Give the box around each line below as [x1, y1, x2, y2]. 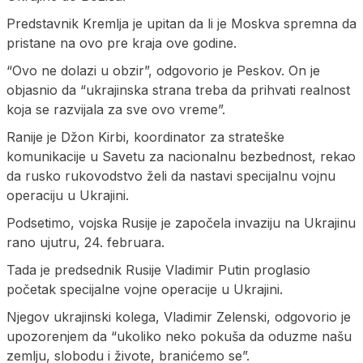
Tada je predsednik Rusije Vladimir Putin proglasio [6, 261, 310, 278]
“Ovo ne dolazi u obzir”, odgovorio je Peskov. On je [6, 62, 320, 79]
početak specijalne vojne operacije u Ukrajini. [6, 280, 283, 297]
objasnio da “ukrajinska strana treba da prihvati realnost [6, 81, 350, 98]
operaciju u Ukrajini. [6, 186, 129, 203]
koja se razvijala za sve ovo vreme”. [6, 100, 225, 117]
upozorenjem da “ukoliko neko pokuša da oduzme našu [6, 327, 352, 344]
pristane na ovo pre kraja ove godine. [6, 34, 237, 51]
